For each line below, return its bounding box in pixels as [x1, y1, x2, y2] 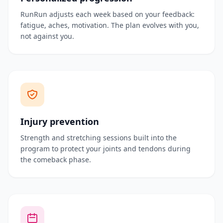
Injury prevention [20, 115, 99, 127]
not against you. [20, 31, 74, 41]
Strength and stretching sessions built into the [20, 133, 177, 142]
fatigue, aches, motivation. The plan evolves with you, [20, 20, 199, 30]
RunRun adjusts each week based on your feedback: [20, 9, 195, 19]
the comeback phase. [20, 155, 91, 164]
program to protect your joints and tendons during [20, 144, 191, 153]
